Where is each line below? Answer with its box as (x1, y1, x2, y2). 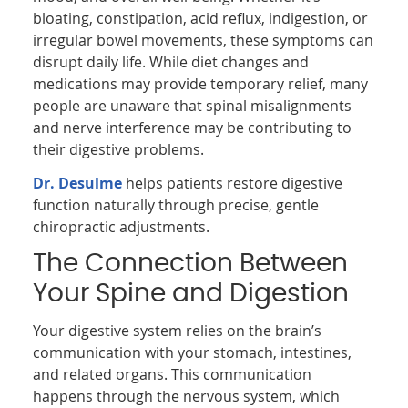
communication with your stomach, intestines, (33, 342, 352, 362)
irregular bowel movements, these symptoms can (33, 29, 374, 50)
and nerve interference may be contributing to (33, 117, 352, 138)
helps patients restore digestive (122, 172, 343, 193)
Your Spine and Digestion (33, 280, 350, 307)
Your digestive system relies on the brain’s (33, 320, 322, 341)
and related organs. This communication (33, 363, 312, 384)
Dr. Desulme (33, 172, 123, 193)
